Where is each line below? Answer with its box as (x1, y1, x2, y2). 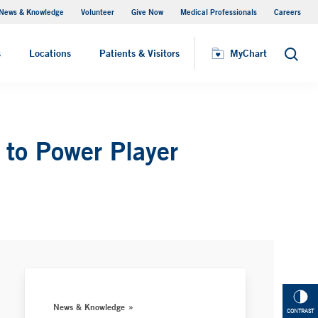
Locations (29, 47, 71, 60)
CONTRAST (287, 307, 314, 315)
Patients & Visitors (99, 47, 180, 60)
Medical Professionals (180, 6, 257, 17)
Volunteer (81, 6, 114, 17)
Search (283, 52, 315, 64)
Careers (274, 6, 301, 17)
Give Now (131, 6, 163, 17)
